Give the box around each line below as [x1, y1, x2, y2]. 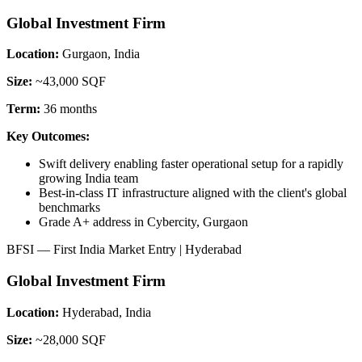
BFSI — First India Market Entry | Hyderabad [6, 242, 242, 257]
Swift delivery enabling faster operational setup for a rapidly [39, 157, 343, 171]
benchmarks [39, 200, 100, 215]
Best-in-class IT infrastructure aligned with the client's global [39, 186, 347, 200]
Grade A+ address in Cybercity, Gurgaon [39, 215, 248, 229]
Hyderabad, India [62, 305, 151, 319]
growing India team [39, 171, 138, 186]
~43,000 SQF [36, 74, 106, 89]
